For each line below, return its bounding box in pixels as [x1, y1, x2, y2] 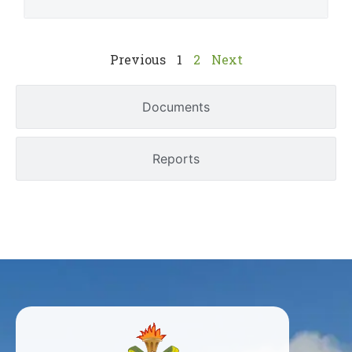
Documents [142, 98, 210, 115]
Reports [152, 150, 200, 167]
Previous [109, 50, 166, 68]
